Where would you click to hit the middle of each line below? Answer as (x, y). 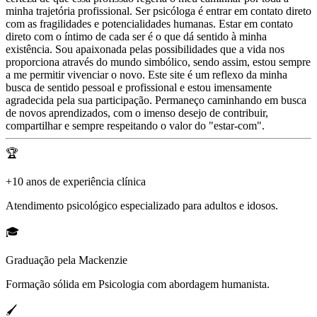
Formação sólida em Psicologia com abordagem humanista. (138, 284)
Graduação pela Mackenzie (67, 260)
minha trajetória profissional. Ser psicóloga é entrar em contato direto (158, 11)
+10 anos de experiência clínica (76, 181)
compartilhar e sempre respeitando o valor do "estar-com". (135, 125)
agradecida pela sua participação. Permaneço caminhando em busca (156, 100)
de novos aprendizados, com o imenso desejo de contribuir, (137, 113)
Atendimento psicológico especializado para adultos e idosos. (142, 205)
